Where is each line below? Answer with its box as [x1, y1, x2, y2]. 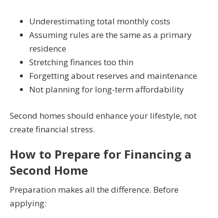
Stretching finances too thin [29, 56, 133, 68]
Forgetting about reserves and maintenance [29, 70, 197, 82]
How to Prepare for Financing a [10, 145, 191, 162]
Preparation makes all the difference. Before [10, 183, 179, 195]
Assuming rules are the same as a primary [29, 29, 192, 41]
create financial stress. [10, 123, 95, 135]
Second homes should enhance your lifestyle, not [10, 109, 197, 121]
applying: [10, 197, 46, 209]
